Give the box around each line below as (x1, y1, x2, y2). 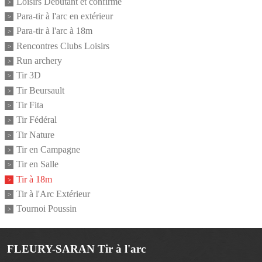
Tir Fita (16, 100, 43, 111)
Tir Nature (16, 130, 54, 140)
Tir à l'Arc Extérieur (16, 189, 90, 199)
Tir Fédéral (16, 115, 57, 125)
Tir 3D (16, 70, 41, 81)
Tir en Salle (16, 159, 58, 170)
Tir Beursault (16, 85, 64, 96)
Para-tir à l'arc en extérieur (16, 11, 113, 22)
